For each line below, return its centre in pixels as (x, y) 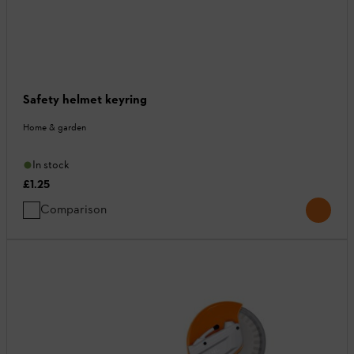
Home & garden (55, 128)
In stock (51, 165)
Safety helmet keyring (85, 100)
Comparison (73, 209)
